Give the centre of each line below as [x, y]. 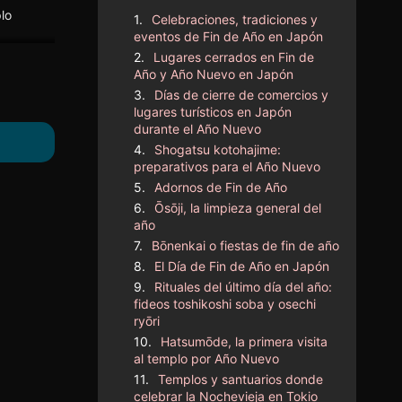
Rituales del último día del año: [244, 286]
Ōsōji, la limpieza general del [238, 207]
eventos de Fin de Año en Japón [229, 36]
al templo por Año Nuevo [207, 358]
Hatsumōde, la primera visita [245, 341]
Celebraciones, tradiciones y [235, 19]
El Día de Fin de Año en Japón [242, 266]
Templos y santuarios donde [241, 379]
